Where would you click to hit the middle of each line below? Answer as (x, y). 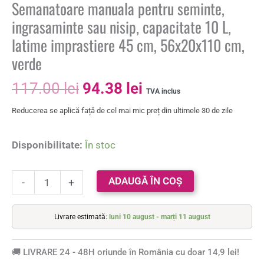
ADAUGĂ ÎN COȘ (145, 181)
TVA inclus (163, 91)
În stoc (100, 145)
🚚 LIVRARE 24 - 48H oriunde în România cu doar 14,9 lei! (126, 253)
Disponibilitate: (47, 145)
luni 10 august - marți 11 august (159, 217)
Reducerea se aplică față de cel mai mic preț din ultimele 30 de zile (122, 110)
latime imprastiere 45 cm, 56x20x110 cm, (128, 45)
